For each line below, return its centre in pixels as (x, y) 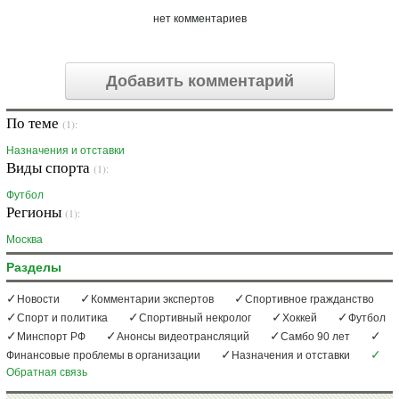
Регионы (36, 212)
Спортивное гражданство (309, 300)
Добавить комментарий (199, 81)
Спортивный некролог (195, 318)
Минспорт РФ (51, 337)
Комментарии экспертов (152, 300)
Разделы (34, 268)
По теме (34, 123)
